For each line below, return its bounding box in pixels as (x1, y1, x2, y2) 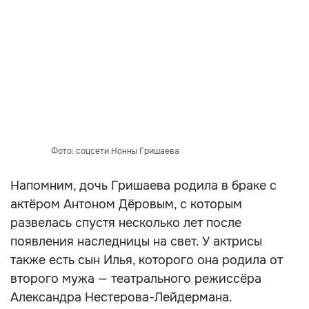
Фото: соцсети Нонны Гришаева (50, 146, 179, 157)
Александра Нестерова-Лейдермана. (10, 290, 232, 305)
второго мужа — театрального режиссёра (10, 271, 261, 286)
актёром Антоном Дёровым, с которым (10, 197, 242, 212)
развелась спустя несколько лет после (10, 215, 241, 230)
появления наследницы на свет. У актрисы (10, 234, 262, 249)
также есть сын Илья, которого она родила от (10, 252, 283, 268)
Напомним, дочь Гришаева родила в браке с (10, 178, 277, 193)
